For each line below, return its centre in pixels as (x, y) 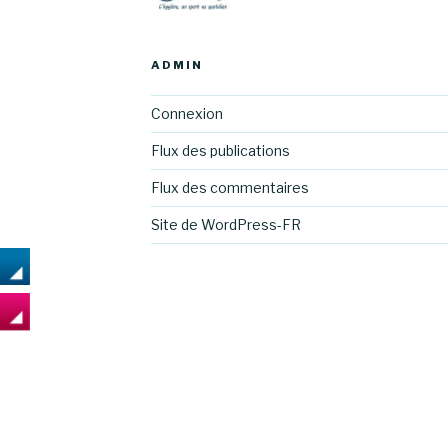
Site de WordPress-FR (225, 224)
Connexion (186, 113)
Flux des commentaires (229, 187)
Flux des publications (220, 150)
